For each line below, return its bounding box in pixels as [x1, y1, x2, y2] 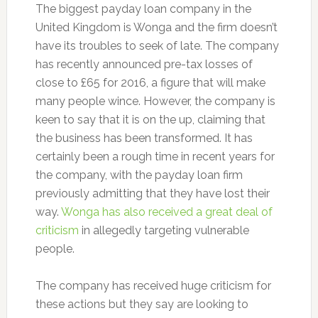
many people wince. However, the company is [35, 94, 275, 109]
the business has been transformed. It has [35, 131, 253, 146]
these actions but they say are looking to [35, 297, 248, 312]
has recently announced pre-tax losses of [35, 57, 253, 72]
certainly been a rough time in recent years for [35, 150, 275, 164]
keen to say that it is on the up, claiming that [35, 113, 265, 127]
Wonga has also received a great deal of [60, 205, 273, 219]
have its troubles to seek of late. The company [35, 39, 279, 53]
